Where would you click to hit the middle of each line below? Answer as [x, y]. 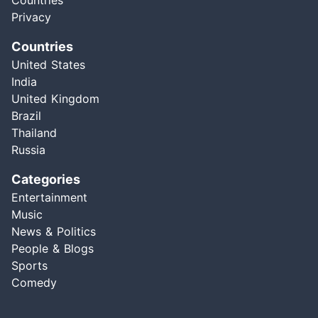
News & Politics [54, 232]
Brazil [26, 116]
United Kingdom [55, 99]
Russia [28, 150]
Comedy [34, 283]
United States [48, 65]
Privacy [31, 17]
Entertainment [49, 198]
